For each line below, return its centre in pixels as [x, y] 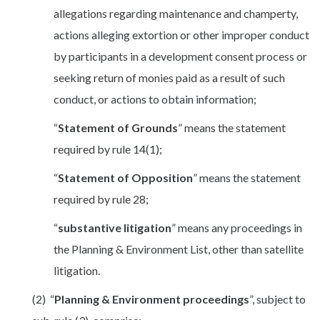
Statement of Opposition [125, 178]
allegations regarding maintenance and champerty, [176, 14]
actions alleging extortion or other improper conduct [181, 35]
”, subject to [277, 299]
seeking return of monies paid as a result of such [169, 78]
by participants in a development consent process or [180, 56]
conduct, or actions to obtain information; [155, 99]
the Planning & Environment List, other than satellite [179, 249]
